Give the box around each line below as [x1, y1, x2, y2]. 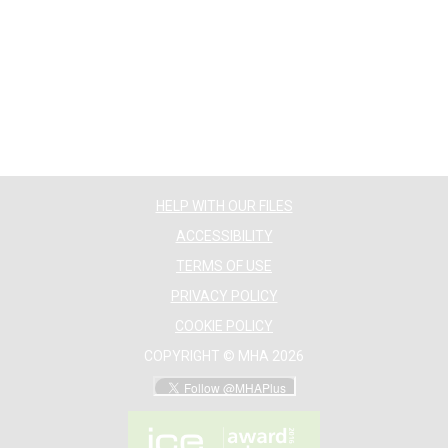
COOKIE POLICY [175, 318, 273, 335]
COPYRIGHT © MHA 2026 [144, 348, 304, 365]
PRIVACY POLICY [170, 288, 278, 305]
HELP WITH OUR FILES [155, 198, 293, 215]
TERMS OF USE [176, 258, 272, 275]
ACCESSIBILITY [175, 228, 273, 245]
